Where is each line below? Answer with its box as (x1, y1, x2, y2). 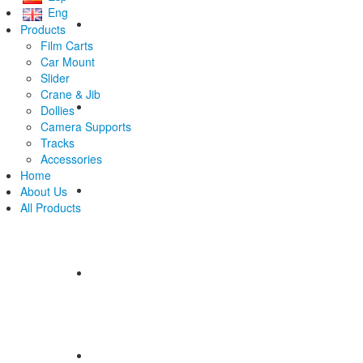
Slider (41, 69, 70, 86)
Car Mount (41, 53, 95, 70)
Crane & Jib (41, 85, 100, 102)
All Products (20, 199, 81, 216)
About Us (20, 182, 67, 199)
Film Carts (41, 36, 93, 53)
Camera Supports (41, 117, 131, 135)
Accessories (41, 150, 102, 167)
